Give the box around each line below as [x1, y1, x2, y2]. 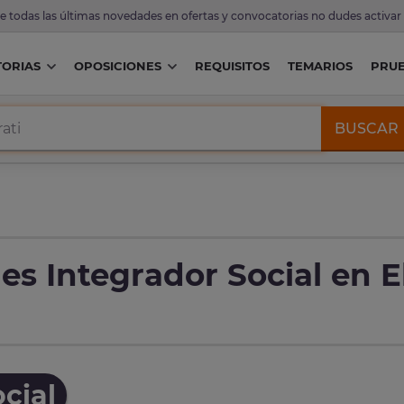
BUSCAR [335, 119, 399, 137]
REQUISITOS [194, 59, 270, 74]
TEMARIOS [287, 59, 353, 74]
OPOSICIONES [73, 59, 161, 74]
